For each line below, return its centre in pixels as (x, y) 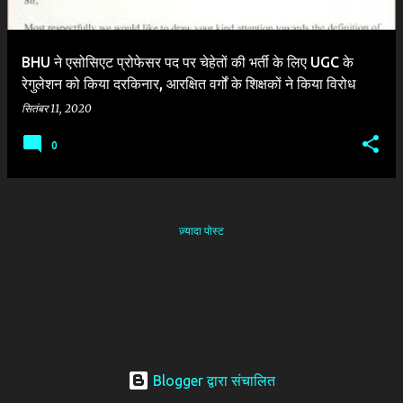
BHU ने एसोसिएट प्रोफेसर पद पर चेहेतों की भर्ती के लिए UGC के (188, 62)
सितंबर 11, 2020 (57, 108)
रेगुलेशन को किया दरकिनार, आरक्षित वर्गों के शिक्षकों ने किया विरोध (188, 83)
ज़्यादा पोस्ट (201, 230)
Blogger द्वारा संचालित (212, 381)
